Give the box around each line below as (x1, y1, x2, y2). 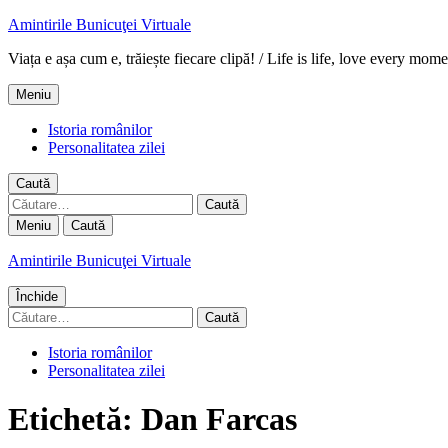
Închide (16, 289, 58, 304)
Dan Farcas (141, 401, 297, 438)
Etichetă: (8, 401, 141, 438)
